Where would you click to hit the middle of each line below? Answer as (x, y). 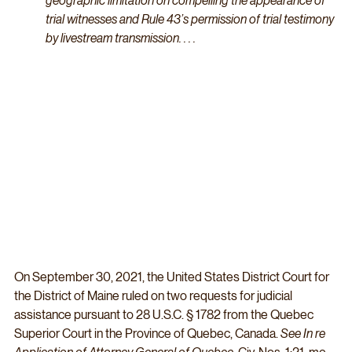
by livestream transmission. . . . (121, 38)
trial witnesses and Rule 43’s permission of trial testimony (191, 19)
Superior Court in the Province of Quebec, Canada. (147, 333)
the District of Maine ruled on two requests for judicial (154, 295)
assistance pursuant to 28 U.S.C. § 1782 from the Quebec (165, 314)
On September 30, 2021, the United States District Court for (173, 277)
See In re (304, 333)
